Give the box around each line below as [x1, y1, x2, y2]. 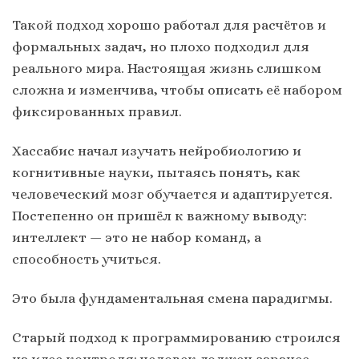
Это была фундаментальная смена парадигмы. [12, 289, 333, 306]
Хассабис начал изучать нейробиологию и [12, 142, 301, 159]
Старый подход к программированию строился [12, 329, 341, 345]
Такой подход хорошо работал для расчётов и [12, 16, 326, 33]
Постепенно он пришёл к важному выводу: [12, 207, 307, 224]
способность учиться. [12, 250, 161, 267]
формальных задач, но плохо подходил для [12, 38, 309, 54]
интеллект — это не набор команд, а [12, 228, 261, 245]
